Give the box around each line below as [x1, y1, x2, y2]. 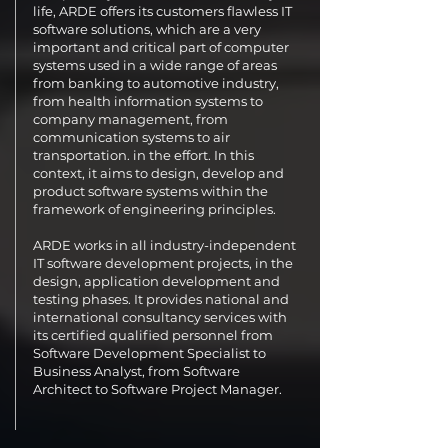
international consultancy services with [33, 309, 287, 325]
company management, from [33, 111, 228, 127]
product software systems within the [33, 183, 268, 199]
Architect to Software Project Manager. [33, 381, 282, 397]
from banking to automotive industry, [33, 75, 279, 91]
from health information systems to [33, 93, 263, 109]
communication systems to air [33, 129, 230, 145]
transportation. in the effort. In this [33, 147, 254, 163]
